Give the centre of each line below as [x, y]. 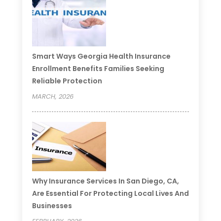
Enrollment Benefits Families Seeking [98, 68]
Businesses [52, 205]
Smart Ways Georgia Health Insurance [101, 56]
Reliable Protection [67, 81]
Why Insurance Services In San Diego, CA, [105, 181]
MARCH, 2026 [53, 96]
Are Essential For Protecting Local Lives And [110, 193]
